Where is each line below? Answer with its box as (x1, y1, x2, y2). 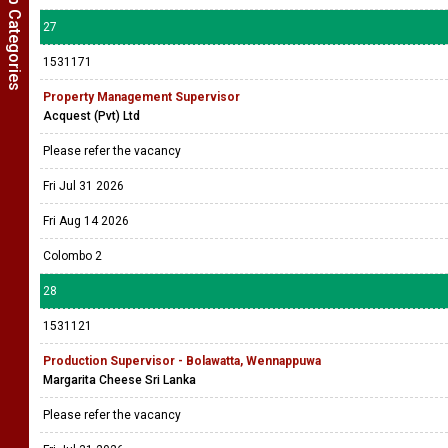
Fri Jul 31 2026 (43, 179, 124, 193)
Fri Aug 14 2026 (43, 214, 129, 228)
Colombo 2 (43, 249, 102, 263)
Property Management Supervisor (43, 90, 240, 104)
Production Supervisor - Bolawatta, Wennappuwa (43, 354, 321, 368)
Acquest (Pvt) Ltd (43, 109, 140, 123)
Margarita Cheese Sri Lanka (43, 373, 196, 387)
